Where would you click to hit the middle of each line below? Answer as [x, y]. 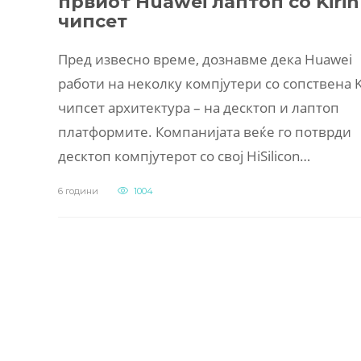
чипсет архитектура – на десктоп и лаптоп [199, 108]
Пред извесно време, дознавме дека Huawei [205, 60]
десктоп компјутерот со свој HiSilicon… [184, 156]
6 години [78, 191]
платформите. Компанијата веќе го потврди [205, 132]
